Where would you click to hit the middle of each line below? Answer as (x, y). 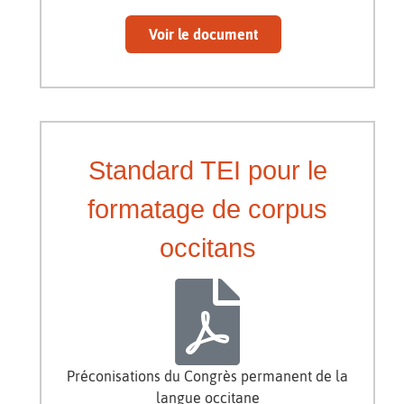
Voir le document (203, 34)
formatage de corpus (207, 209)
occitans (207, 248)
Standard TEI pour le (207, 170)
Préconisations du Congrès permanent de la (207, 376)
